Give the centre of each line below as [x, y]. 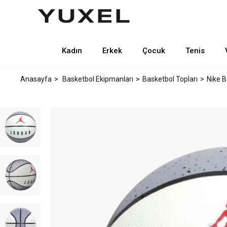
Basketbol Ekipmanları [98, 79]
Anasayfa [36, 79]
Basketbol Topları [170, 79]
